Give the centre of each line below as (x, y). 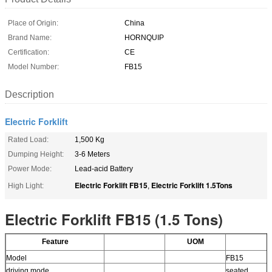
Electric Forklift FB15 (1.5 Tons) (116, 219)
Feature (55, 241)
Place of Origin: (33, 23)
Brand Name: (30, 37)
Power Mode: (30, 168)
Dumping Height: (36, 154)
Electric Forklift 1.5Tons (192, 185)
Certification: (29, 52)
